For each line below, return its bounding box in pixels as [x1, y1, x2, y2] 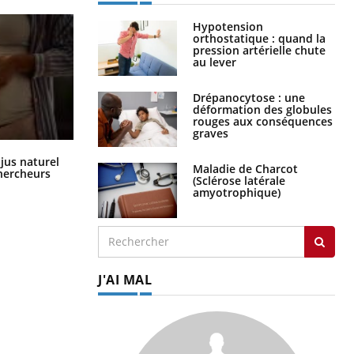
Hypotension [193, 18, 263, 34]
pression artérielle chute [193, 42, 326, 58]
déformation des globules [193, 101, 332, 117]
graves [193, 125, 228, 141]
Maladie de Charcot [193, 160, 298, 176]
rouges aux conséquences [193, 113, 333, 129]
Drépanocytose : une [193, 89, 305, 105]
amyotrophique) [193, 184, 281, 200]
